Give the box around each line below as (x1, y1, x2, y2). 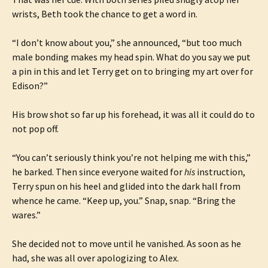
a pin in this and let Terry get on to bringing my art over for (12, 65, 253, 77)
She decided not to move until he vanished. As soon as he (12, 237, 241, 249)
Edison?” (12, 80, 48, 92)
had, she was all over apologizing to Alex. (12, 252, 179, 264)
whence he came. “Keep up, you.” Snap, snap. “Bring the (12, 194, 236, 206)
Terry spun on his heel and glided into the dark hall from (12, 180, 240, 192)
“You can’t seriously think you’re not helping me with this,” (12, 151, 251, 163)
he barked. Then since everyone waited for (12, 166, 184, 178)
